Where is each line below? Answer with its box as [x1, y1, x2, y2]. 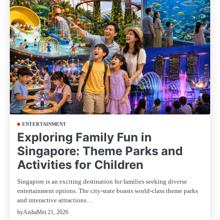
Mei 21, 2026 [37, 208, 68, 216]
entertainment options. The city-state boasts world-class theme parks [17, 187, 198, 195]
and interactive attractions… [17, 196, 93, 204]
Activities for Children [17, 158, 143, 172]
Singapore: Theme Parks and [17, 144, 183, 159]
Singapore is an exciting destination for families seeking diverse [17, 178, 187, 186]
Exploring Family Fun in [17, 130, 152, 145]
